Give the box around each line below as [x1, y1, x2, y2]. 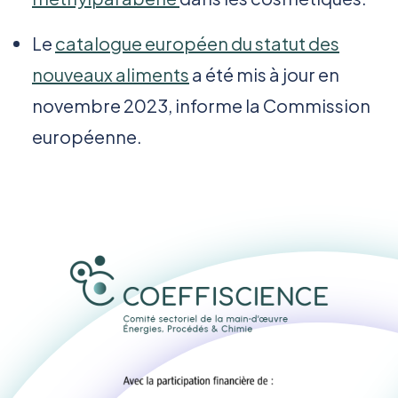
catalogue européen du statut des [55, 32, 339, 55]
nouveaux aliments [32, 63, 189, 86]
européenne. [32, 125, 142, 148]
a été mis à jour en [189, 63, 339, 86]
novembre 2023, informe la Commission [32, 94, 370, 117]
